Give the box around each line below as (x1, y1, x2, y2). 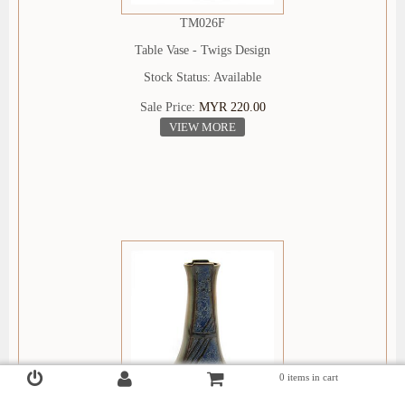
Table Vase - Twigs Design (135, 43, 270, 58)
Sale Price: (139, 100, 199, 115)
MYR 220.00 (198, 100, 266, 115)
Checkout (224, 376, 265, 387)
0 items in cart (278, 372, 338, 382)
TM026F (180, 16, 225, 31)
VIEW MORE (169, 120, 236, 135)
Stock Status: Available (144, 71, 261, 85)
